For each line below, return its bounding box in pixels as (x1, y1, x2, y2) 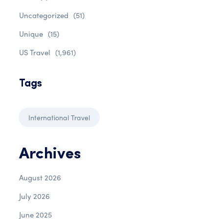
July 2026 (19, 191, 50, 201)
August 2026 (19, 172, 61, 183)
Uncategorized (19, 10, 68, 21)
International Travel (28, 112, 90, 122)
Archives (19, 147, 81, 162)
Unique (19, 28, 43, 39)
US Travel (19, 47, 50, 58)
